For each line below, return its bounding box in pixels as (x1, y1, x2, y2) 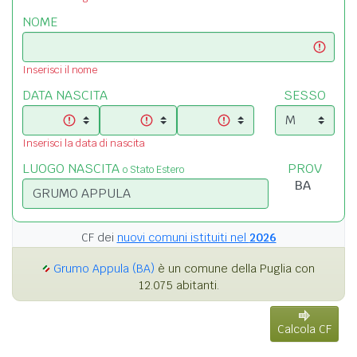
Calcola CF (277, 321, 331, 336)
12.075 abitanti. (138, 277, 219, 292)
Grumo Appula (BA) (53, 261, 155, 276)
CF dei (80, 229, 117, 245)
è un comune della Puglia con (155, 261, 315, 276)
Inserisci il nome (22, 62, 97, 76)
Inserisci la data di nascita (22, 135, 145, 150)
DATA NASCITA (22, 86, 108, 104)
